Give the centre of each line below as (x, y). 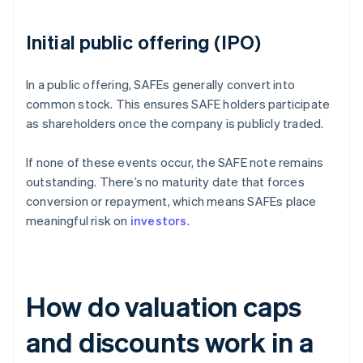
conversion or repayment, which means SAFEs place (171, 201)
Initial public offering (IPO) (143, 42)
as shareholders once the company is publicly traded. (175, 124)
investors (158, 221)
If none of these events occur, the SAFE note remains (175, 162)
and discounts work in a (170, 342)
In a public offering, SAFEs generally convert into (161, 85)
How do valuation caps (164, 306)
